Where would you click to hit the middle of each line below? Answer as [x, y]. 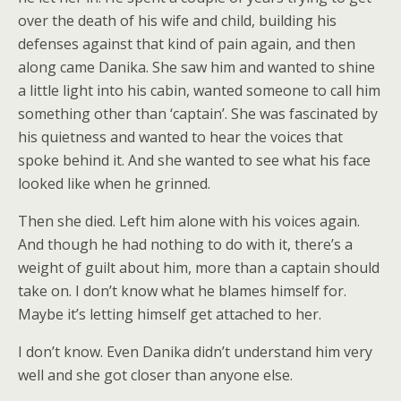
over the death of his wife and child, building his [177, 21]
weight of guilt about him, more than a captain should [199, 268]
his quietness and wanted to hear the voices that [180, 137]
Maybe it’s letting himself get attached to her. [170, 314]
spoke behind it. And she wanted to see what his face [194, 160]
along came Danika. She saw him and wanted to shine [196, 67]
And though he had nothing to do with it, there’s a [185, 244]
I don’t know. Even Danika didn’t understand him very [195, 352]
